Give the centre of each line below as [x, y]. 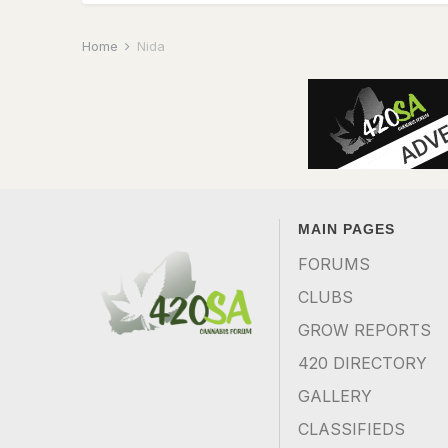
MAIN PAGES [347, 229]
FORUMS [334, 264]
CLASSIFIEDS [352, 429]
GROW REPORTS [365, 330]
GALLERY [335, 396]
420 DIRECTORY [363, 363]
